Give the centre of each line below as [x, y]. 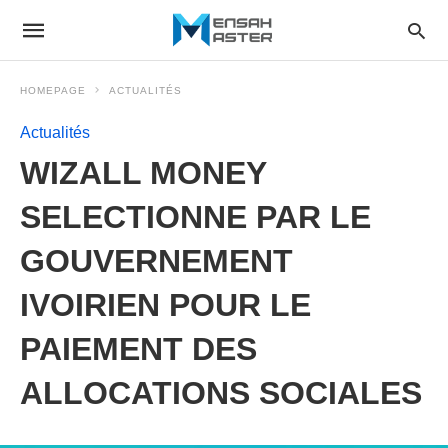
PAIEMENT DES [138, 349]
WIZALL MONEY [143, 173]
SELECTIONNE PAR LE [195, 217]
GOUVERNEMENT [156, 261]
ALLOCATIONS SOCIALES [221, 393]
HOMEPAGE [53, 90]
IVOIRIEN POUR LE [165, 305]
